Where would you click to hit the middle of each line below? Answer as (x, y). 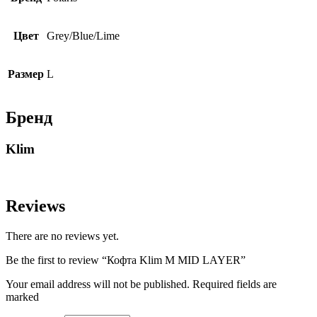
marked (22, 297)
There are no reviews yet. (62, 236)
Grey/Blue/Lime (83, 35)
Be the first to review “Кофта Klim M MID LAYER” (126, 260)
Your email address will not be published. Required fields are (141, 284)
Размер (26, 74)
